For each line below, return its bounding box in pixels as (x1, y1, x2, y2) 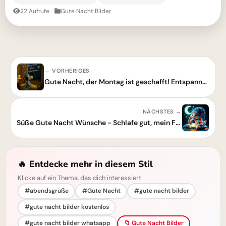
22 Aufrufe (20, 7, 49, 15)
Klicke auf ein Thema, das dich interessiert (18, 173, 141, 182)
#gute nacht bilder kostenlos (24, 203, 109, 211)
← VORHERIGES (44, 67, 90, 74)
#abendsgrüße (24, 187, 69, 195)
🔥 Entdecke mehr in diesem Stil (18, 157, 153, 170)
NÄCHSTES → (142, 107, 182, 115)
